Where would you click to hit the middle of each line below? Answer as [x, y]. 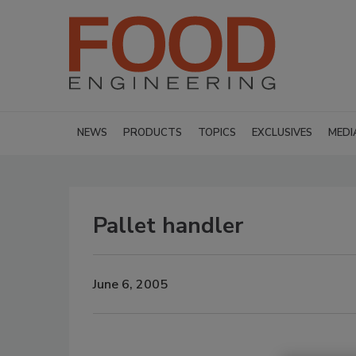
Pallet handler [168, 226]
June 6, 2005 [130, 284]
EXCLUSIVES [282, 133]
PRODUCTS [153, 133]
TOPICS [217, 133]
